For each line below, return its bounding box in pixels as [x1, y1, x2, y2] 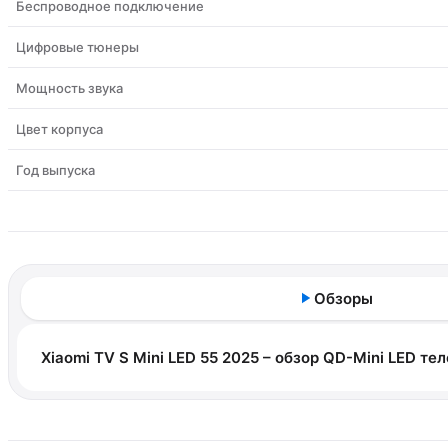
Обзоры [314, 288, 373, 308]
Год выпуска [16, 161, 95, 178]
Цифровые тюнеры [16, 38, 139, 55]
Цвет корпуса [16, 120, 103, 137]
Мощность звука [16, 79, 123, 96]
